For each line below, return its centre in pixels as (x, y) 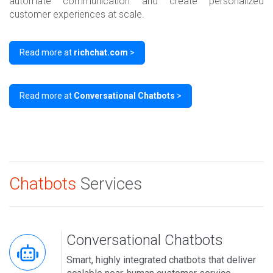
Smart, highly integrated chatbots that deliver (161, 260)
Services (109, 184)
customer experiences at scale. (77, 15)
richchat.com (101, 53)
